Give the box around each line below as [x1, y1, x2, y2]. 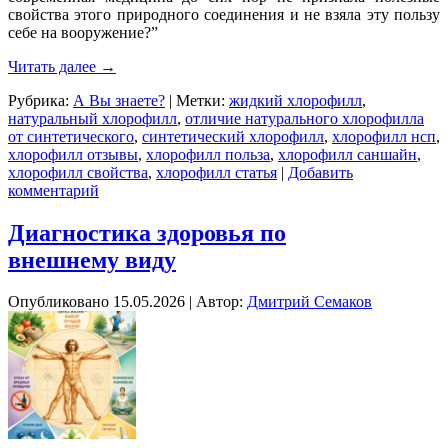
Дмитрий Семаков [247, 293, 372, 311]
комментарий [8, 181, 99, 199]
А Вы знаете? [73, 91, 165, 109]
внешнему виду [8, 246, 176, 273]
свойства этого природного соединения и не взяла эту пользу [8, 5, 440, 23]
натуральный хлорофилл [8, 109, 177, 127]
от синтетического [8, 127, 134, 145]
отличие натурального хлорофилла [185, 109, 424, 127]
